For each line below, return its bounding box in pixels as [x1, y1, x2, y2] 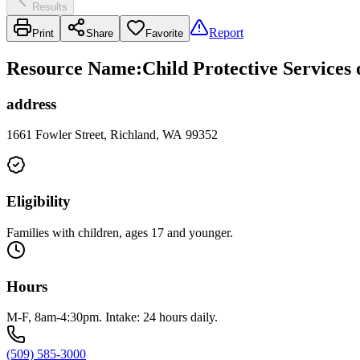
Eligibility [6, 193, 71, 211]
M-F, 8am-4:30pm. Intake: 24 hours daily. [6, 310, 218, 325]
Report [209, 25, 243, 39]
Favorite [145, 27, 183, 39]
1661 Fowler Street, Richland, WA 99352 [6, 128, 218, 142]
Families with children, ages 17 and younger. [6, 225, 233, 239]
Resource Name [6, 57, 136, 79]
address [6, 95, 56, 112]
